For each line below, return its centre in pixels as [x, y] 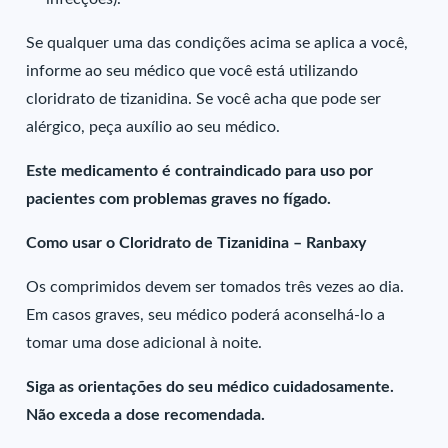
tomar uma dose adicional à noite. [144, 343]
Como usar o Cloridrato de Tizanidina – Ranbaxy [196, 243]
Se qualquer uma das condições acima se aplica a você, [217, 43]
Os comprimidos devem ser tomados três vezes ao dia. [215, 287]
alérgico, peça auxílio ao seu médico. [153, 127]
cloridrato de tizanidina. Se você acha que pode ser [204, 99]
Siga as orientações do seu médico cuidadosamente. [210, 387]
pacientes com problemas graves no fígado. [179, 199]
